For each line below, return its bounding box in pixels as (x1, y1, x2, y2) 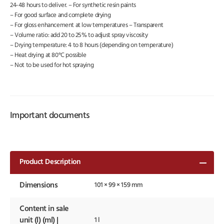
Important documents (10, 111, 90, 121)
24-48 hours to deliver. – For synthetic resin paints (10, 2, 136, 9)
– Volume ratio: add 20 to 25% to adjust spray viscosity (10, 32, 148, 39)
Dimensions (19, 181, 58, 190)
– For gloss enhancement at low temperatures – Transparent (10, 22, 163, 29)
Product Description (19, 158, 80, 166)
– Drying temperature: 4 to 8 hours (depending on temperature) (10, 42, 173, 49)
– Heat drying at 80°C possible (10, 52, 86, 59)
